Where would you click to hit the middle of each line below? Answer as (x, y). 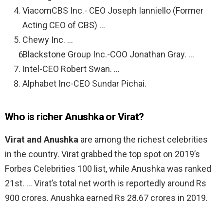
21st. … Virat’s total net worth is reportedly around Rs (106, 183)
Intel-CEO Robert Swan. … (71, 69)
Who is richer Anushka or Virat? (74, 117)
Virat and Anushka (42, 140)
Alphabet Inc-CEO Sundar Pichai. (84, 84)
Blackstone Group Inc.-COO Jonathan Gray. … (108, 54)
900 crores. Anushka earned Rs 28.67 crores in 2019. (106, 198)
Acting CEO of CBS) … (64, 25)
